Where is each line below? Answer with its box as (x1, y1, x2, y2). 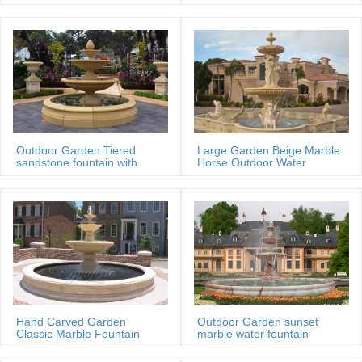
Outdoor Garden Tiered (16, 143, 136, 157)
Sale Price (16, 339, 68, 352)
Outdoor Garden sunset (197, 314, 318, 328)
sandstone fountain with (16, 155, 137, 169)
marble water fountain (197, 326, 309, 340)
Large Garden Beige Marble (197, 143, 340, 157)
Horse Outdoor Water (197, 155, 306, 169)
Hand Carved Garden (16, 314, 126, 328)
